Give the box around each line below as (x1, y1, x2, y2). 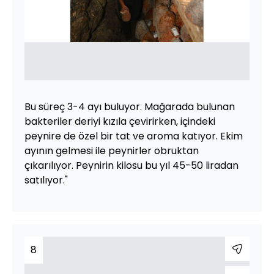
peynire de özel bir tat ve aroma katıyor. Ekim (24, 129, 243, 143)
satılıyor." (24, 173, 68, 187)
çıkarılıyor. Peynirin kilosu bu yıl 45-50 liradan (24, 158, 239, 172)
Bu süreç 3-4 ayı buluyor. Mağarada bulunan (24, 100, 235, 114)
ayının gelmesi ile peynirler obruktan (24, 144, 199, 158)
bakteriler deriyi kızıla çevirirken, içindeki (24, 114, 215, 128)
